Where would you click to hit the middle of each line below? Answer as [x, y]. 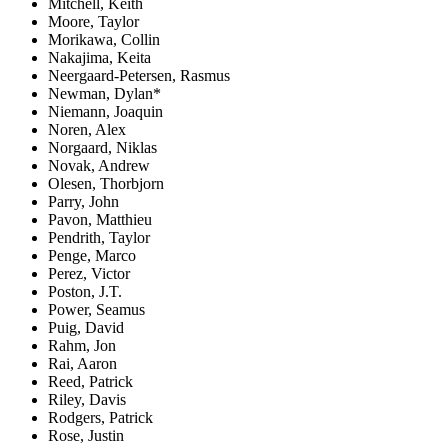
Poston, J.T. [85, 291]
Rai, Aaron [82, 363]
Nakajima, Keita [99, 57]
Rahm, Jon [82, 345]
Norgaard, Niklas [102, 147]
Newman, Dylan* [104, 93]
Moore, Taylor [93, 21]
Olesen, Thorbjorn [106, 183]
